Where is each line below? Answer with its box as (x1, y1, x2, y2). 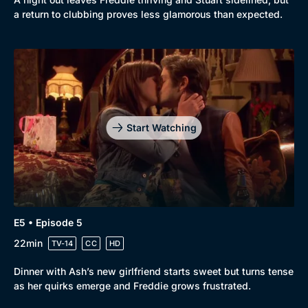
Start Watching (126, 121, 197, 133)
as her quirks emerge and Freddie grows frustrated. (14, 279, 251, 291)
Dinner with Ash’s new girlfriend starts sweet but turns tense (14, 265, 294, 277)
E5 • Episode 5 (14, 216, 82, 228)
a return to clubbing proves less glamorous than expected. (14, 8, 283, 20)
